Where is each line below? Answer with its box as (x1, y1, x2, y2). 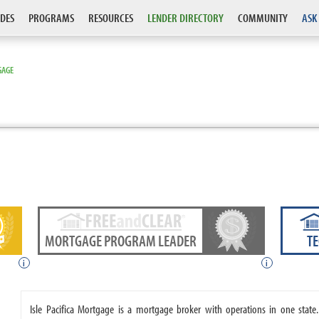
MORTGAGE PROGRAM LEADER (45, 231, 197, 251)
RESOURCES (88, 10, 133, 25)
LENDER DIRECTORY (147, 10, 224, 25)
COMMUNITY (238, 10, 288, 25)
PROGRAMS (28, 10, 74, 25)
